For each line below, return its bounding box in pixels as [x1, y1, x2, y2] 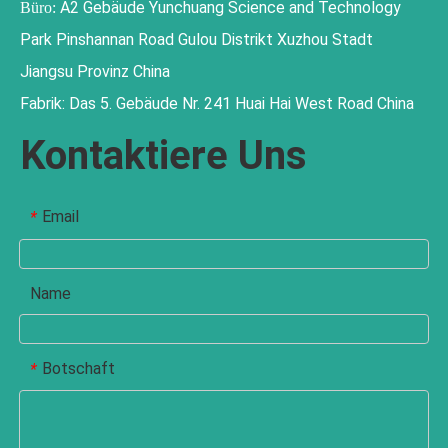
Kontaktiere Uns [20, 132, 307, 179]
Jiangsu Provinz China [20, 62, 170, 81]
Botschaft [42, 359, 115, 379]
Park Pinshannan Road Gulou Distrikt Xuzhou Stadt [20, 30, 373, 49]
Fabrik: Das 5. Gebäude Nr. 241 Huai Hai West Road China [20, 94, 414, 113]
